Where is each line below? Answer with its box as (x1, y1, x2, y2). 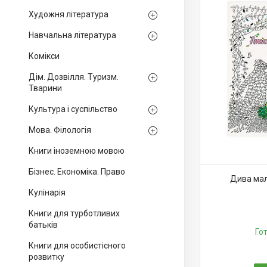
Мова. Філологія (29, 125, 91, 135)
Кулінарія (29, 188, 66, 197)
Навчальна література (29, 30, 116, 40)
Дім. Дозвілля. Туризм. (29, 72, 119, 82)
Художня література (29, 10, 108, 19)
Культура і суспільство (29, 104, 117, 114)
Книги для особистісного (29, 241, 126, 250)
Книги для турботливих (29, 209, 120, 218)
